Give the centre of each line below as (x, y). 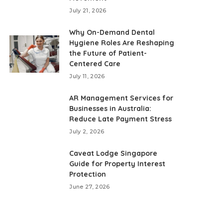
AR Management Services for (121, 98)
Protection (88, 174)
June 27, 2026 (90, 187)
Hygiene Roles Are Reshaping (122, 43)
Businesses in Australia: (111, 109)
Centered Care (95, 64)
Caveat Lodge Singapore (113, 153)
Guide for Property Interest (117, 164)
